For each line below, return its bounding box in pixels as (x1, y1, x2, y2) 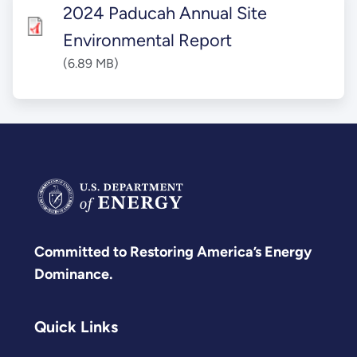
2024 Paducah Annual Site (63, 2, 268, 23)
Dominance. (34, 265, 112, 283)
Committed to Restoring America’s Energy (34, 242, 312, 261)
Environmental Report (63, 29, 233, 50)
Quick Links (34, 317, 118, 337)
